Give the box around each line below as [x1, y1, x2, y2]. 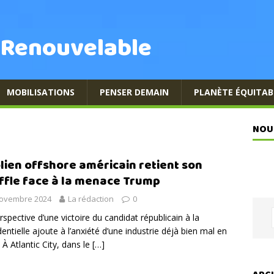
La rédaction [68, 193, 114, 204]
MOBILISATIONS [7, 86, 75, 98]
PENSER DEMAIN [100, 86, 169, 98]
